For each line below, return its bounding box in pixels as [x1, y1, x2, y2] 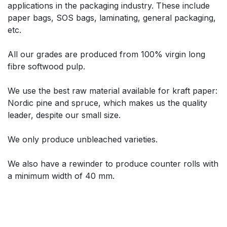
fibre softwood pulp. [8, 61, 85, 71]
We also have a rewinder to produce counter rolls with [8, 159, 218, 169]
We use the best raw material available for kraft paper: [8, 86, 217, 96]
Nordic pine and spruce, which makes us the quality [8, 98, 207, 108]
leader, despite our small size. [8, 110, 121, 120]
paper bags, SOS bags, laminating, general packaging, [8, 13, 216, 23]
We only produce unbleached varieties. [8, 134, 158, 144]
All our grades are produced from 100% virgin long [8, 49, 205, 59]
